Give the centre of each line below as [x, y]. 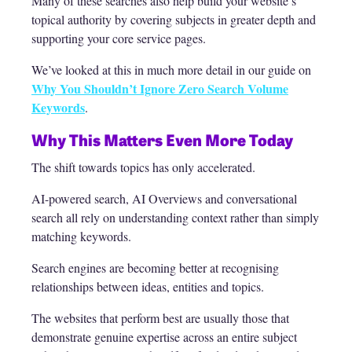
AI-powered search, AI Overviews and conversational [164, 199]
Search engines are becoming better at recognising [155, 268]
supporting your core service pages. [119, 38]
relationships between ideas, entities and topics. [148, 287]
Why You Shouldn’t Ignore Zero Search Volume [160, 89]
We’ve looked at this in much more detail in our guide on [171, 70]
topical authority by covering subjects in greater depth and [174, 20]
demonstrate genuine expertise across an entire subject [164, 337]
